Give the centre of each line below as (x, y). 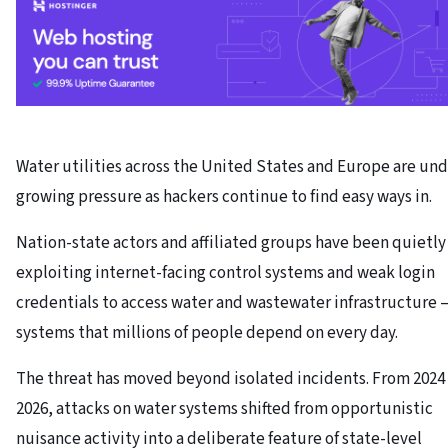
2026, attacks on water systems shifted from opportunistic (224, 408)
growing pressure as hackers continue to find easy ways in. (224, 196)
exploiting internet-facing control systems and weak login (225, 272)
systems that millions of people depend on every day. (207, 332)
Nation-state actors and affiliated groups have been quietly (231, 242)
